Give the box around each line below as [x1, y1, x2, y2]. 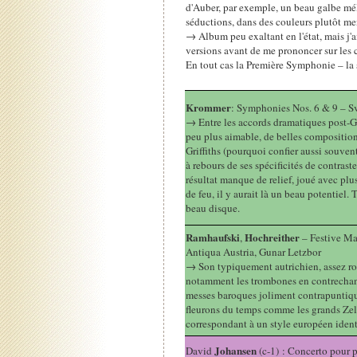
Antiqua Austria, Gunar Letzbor [186, 245, 322, 260]
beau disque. [186, 201, 241, 216]
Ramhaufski [186, 229, 241, 245]
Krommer [186, 100, 232, 116]
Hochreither [245, 229, 300, 245]
